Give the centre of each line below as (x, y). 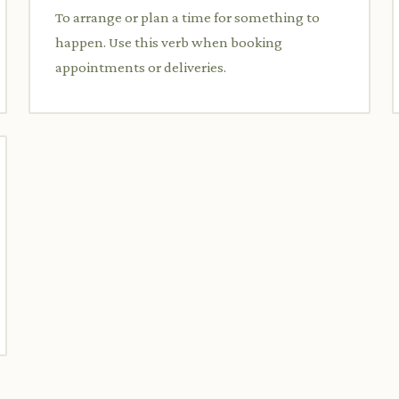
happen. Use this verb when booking (169, 42)
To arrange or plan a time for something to (187, 17)
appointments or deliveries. (141, 67)
